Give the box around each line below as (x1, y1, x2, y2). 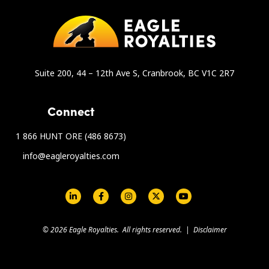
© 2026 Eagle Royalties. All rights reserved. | (42, 225, 193, 235)
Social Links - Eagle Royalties (7, 187, 169, 204)
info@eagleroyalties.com (22, 150, 119, 162)
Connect (47, 102, 95, 119)
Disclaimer (193, 225, 227, 235)
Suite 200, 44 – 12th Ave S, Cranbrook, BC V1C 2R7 (35, 67, 234, 79)
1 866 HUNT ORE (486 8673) (16, 130, 126, 142)
